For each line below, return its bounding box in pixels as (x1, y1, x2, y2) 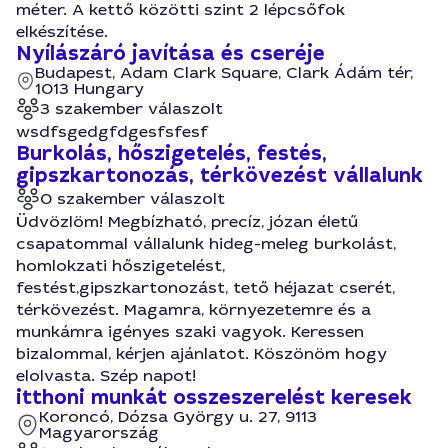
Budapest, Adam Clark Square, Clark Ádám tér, (35, 62, 414, 83)
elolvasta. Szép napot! (16, 365, 196, 386)
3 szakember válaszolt (40, 98, 223, 119)
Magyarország (39, 422, 160, 443)
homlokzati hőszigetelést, (16, 255, 225, 276)
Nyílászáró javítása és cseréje (16, 40, 325, 67)
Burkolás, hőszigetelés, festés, (16, 140, 327, 167)
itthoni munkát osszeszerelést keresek (16, 384, 412, 411)
